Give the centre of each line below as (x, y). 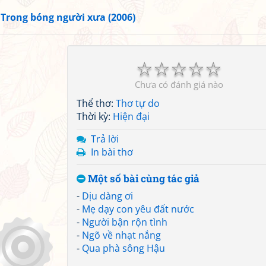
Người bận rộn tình (125, 222)
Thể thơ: (96, 103)
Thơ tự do (138, 103)
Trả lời (105, 139)
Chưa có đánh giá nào (179, 84)
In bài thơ (112, 152)
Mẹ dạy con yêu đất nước (138, 209)
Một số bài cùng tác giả (142, 178)
